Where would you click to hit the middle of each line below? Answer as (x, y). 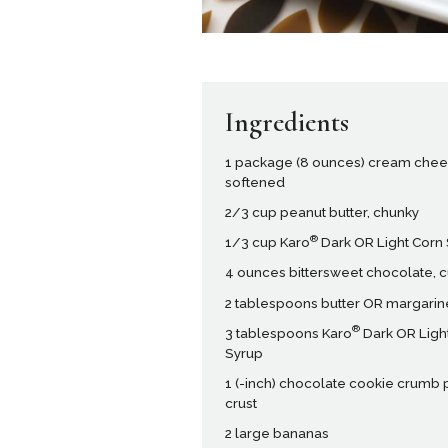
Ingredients (287, 122)
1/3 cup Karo (268, 242)
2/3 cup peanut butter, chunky (322, 212)
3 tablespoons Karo (289, 332)
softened (255, 182)
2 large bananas (277, 432)
